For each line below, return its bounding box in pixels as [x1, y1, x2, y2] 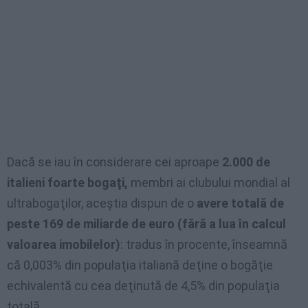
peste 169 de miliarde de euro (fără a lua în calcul [7, 217, 286, 232]
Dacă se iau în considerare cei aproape [7, 155, 222, 170]
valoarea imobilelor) [7, 237, 120, 252]
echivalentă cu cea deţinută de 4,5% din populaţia [7, 278, 280, 294]
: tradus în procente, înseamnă [120, 237, 287, 252]
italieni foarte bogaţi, [7, 175, 128, 190]
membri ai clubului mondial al [128, 175, 290, 190]
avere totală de [197, 196, 284, 211]
